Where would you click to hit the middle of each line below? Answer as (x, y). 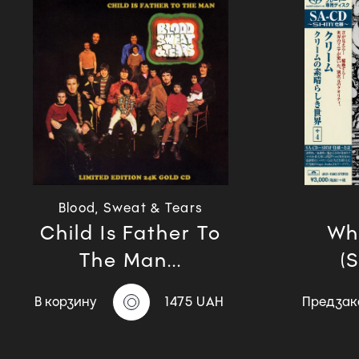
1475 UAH (195, 302)
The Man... (131, 260)
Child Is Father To (131, 233)
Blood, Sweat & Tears (131, 208)
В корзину (65, 302)
